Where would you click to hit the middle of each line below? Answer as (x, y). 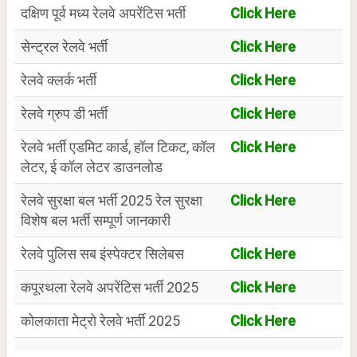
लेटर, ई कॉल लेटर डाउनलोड (91, 167)
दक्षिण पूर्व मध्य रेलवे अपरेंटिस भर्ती (103, 13)
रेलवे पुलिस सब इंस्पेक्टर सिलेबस (102, 253)
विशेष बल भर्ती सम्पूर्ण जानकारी (95, 220)
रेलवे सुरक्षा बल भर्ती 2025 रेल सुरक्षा (111, 200)
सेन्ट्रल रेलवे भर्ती (64, 46)
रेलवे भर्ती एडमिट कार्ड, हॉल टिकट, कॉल (118, 147)
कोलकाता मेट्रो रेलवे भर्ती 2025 (100, 320)
